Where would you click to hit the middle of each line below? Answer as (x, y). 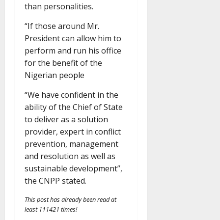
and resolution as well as (70, 156)
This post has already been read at (70, 200)
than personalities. (59, 7)
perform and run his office (73, 51)
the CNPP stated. (55, 181)
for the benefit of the (63, 63)
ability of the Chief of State (74, 107)
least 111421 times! (51, 209)
